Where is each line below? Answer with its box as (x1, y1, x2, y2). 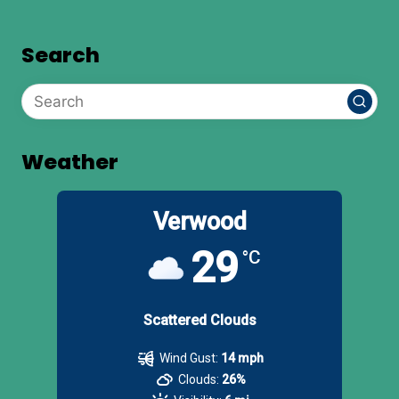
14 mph (221, 350, 265, 365)
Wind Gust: (159, 350, 219, 365)
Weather (21, 146, 118, 176)
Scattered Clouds (142, 311, 256, 329)
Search (21, 39, 100, 69)
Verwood (152, 207, 247, 236)
